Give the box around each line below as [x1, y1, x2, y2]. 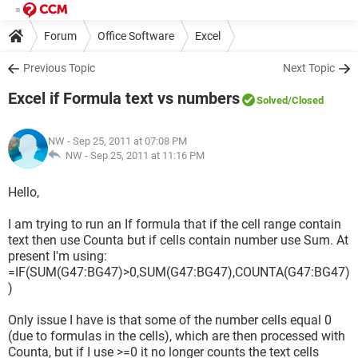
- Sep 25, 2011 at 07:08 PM [65, 135, 187, 147]
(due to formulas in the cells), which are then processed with [8, 328, 345, 344]
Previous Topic [23, 62, 95, 74]
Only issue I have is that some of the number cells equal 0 [8, 312, 332, 328]
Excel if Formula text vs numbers [8, 89, 240, 108]
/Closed [288, 94, 324, 106]
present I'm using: [8, 249, 107, 264]
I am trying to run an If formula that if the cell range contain [8, 217, 341, 232]
